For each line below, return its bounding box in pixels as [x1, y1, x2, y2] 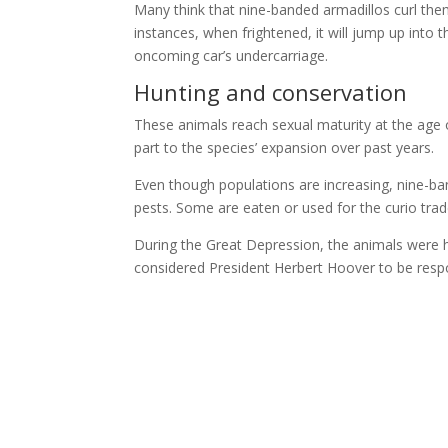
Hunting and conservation [134, 76, 408, 107]
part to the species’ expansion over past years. [134, 137, 435, 157]
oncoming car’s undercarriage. [134, 45, 329, 65]
